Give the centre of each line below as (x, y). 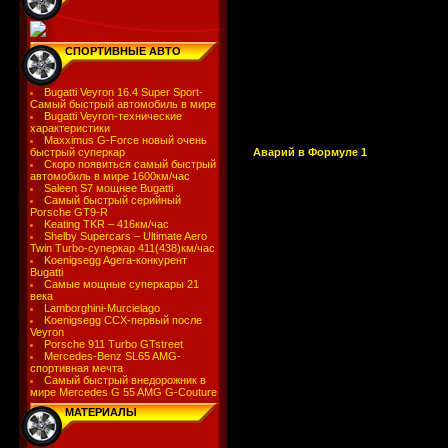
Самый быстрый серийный (113, 200)
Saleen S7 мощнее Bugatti (109, 188)
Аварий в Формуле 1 (310, 151)
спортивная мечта (76, 368)
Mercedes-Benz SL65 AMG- (113, 356)
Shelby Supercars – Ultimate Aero (126, 236)
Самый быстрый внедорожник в (125, 380)
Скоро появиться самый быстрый (130, 164)
